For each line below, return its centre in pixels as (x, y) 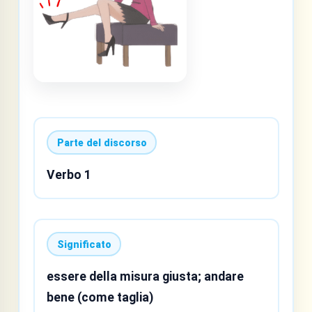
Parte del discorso (102, 142)
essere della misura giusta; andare (145, 277)
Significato (84, 244)
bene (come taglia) (100, 298)
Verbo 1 (69, 175)
